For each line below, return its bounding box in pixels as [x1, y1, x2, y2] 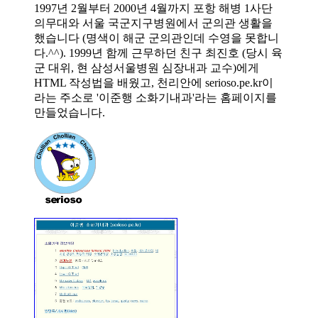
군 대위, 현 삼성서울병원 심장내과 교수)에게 [34, 62, 259, 75]
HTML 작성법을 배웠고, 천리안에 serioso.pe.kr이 [34, 77, 273, 89]
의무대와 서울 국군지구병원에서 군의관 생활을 [34, 17, 273, 30]
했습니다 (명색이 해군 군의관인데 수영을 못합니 [34, 32, 279, 45]
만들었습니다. [34, 106, 105, 119]
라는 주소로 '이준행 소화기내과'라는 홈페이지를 [34, 92, 277, 104]
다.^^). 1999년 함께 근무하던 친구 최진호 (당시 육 [34, 47, 283, 60]
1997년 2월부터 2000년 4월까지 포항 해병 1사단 [34, 2, 273, 15]
